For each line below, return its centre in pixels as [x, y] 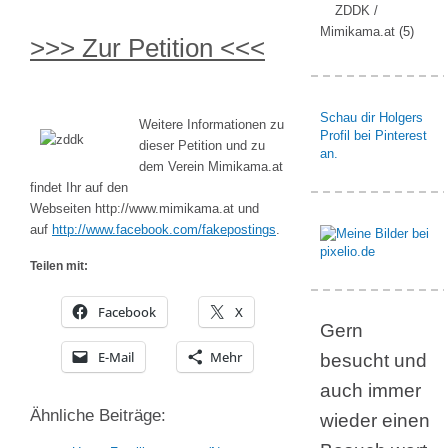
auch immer [370, 390]
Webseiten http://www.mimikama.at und [144, 208]
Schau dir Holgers [371, 117]
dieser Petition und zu [202, 145]
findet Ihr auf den [79, 187]
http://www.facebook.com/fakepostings [164, 229]
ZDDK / [356, 10]
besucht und [373, 360]
